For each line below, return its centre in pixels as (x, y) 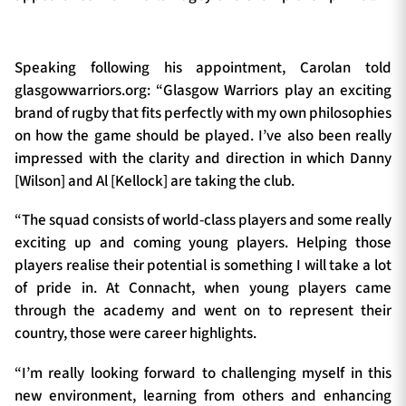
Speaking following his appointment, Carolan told (203, 68)
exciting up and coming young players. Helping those (203, 243)
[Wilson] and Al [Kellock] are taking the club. (155, 181)
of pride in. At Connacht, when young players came (203, 289)
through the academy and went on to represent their (203, 311)
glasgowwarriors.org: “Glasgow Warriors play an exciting (203, 90)
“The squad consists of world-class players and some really (203, 221)
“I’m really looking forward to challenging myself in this (203, 374)
